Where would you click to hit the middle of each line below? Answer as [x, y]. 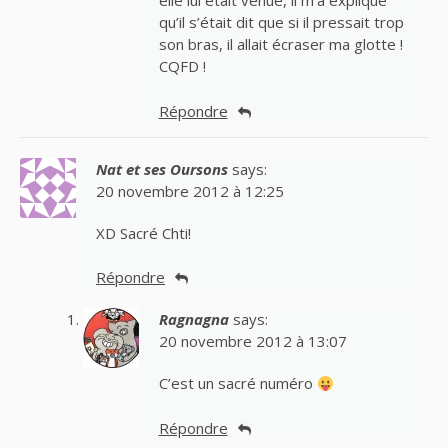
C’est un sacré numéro [237, 383]
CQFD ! [182, 66]
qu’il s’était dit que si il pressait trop [281, 22]
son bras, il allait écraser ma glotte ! [280, 44]
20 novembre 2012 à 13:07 [252, 341]
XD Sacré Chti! [143, 232]
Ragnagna [193, 319]
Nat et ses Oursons [162, 168]
